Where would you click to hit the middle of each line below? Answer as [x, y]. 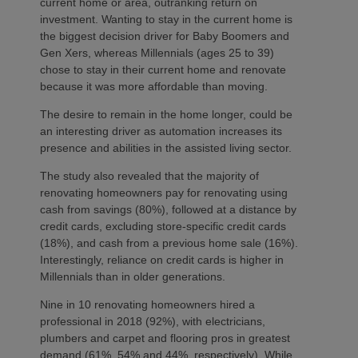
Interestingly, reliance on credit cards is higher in [162, 259]
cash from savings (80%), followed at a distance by [168, 209]
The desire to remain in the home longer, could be [166, 114]
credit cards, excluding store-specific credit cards [163, 226]
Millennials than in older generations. [134, 276]
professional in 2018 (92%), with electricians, [153, 321]
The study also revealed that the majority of [149, 175]
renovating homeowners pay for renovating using [164, 192]
